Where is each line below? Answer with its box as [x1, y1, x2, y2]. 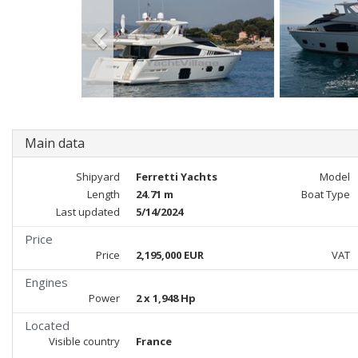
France [135, 334, 172, 348]
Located [25, 317, 70, 333]
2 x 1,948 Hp [135, 291, 196, 305]
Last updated [55, 205, 120, 219]
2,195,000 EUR [135, 248, 204, 262]
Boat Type [300, 187, 350, 201]
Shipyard [75, 169, 120, 184]
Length [86, 187, 120, 201]
